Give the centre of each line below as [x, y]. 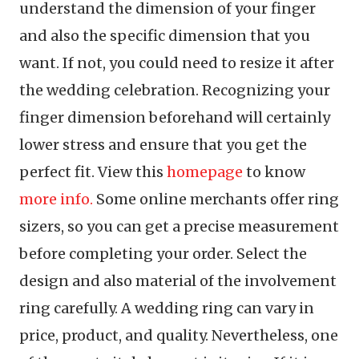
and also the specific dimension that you [165, 36]
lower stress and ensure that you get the [163, 145]
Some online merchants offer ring [216, 199]
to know [274, 172]
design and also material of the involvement [178, 281]
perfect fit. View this [93, 172]
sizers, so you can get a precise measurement [179, 226]
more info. [56, 199]
